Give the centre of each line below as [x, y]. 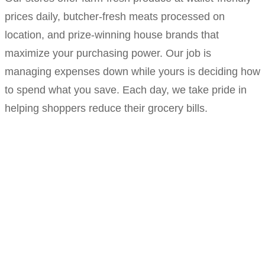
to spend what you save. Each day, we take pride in [126, 90]
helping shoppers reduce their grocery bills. [106, 108]
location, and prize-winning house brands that [112, 35]
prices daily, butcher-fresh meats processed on [115, 16]
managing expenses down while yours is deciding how [132, 71]
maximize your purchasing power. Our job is [108, 53]
